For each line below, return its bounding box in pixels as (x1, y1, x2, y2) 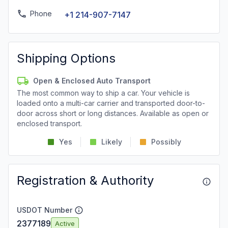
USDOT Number (17, 206, 72, 214)
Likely (101, 137, 122, 146)
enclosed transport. (17, 119, 82, 128)
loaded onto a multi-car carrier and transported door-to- (17, 99, 205, 107)
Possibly (151, 137, 181, 146)
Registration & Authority (17, 173, 154, 188)
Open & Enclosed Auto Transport (33, 76, 151, 85)
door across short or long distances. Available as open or (17, 109, 209, 118)
